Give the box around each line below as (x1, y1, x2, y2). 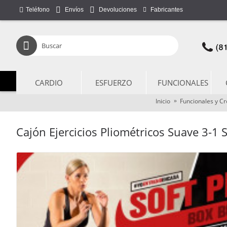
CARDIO (34, 78, 63, 88)
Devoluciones (99, 6, 137, 14)
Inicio (155, 96, 170, 105)
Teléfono (26, 6, 50, 13)
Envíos (65, 6, 84, 14)
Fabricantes (150, 6, 183, 13)
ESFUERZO (95, 78, 132, 88)
